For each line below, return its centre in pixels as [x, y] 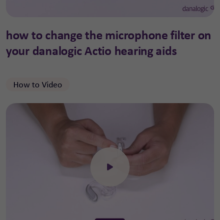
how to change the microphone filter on [109, 35]
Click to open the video [146, 172]
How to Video [38, 84]
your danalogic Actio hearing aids [91, 50]
